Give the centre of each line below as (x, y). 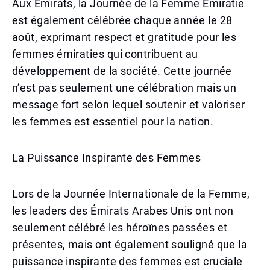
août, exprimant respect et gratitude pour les (124, 37)
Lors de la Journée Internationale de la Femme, (131, 194)
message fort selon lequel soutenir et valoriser (129, 105)
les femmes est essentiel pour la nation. (113, 121)
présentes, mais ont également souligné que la (130, 244)
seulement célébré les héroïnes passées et (120, 228)
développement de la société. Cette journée (122, 71)
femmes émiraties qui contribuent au (105, 54)
